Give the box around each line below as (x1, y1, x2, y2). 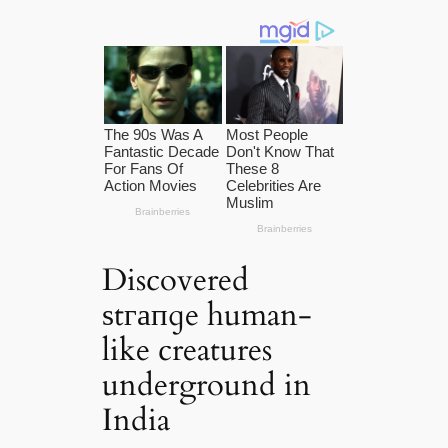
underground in (102, 364, 312, 407)
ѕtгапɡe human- (102, 294, 313, 337)
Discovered (102, 259, 250, 302)
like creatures (102, 329, 273, 372)
